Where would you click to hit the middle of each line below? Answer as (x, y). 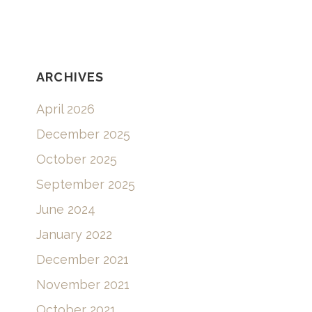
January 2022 (74, 282)
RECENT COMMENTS (105, 33)
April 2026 (65, 157)
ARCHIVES (70, 125)
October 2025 (77, 207)
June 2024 (66, 257)
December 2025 (83, 182)
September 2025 (86, 232)
